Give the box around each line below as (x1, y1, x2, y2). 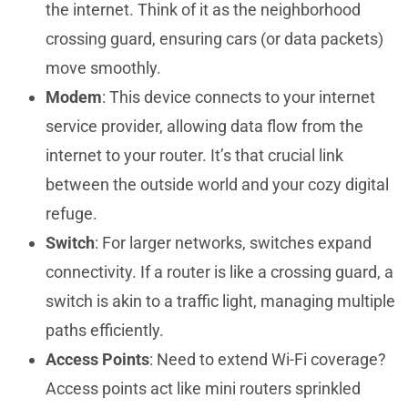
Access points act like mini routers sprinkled (46, 378, 361, 398)
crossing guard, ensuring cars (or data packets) (46, 28, 383, 48)
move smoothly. (46, 57, 161, 77)
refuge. (46, 203, 97, 223)
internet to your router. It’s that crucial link (46, 145, 343, 165)
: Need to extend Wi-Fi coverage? (149, 349, 386, 369)
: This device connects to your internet (102, 87, 375, 107)
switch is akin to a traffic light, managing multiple (46, 291, 395, 311)
